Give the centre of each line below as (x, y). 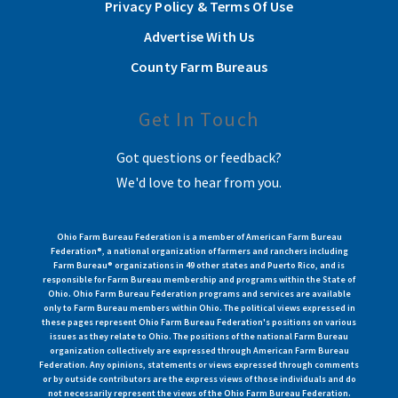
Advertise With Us (199, 36)
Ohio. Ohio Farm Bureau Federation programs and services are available (199, 293)
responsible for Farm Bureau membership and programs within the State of (199, 279)
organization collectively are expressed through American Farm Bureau (199, 350)
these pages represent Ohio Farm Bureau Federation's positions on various (199, 322)
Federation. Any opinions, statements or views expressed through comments (199, 364)
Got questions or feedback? (199, 157)
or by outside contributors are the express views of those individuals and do (199, 378)
